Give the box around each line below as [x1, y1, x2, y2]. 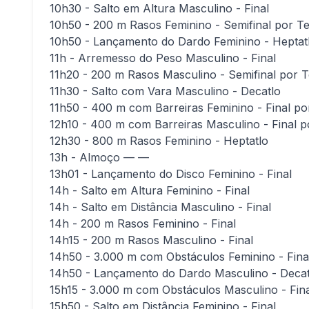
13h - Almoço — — [50, 150, 149, 164]
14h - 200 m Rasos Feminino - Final [50, 217, 236, 230]
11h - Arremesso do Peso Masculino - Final [50, 51, 276, 65]
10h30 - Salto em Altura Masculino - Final [50, 1, 269, 15]
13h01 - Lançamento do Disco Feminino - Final [50, 167, 292, 181]
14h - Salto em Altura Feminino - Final [50, 183, 250, 197]
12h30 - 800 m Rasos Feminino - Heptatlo [50, 134, 268, 148]
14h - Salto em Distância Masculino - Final [50, 200, 271, 214]
